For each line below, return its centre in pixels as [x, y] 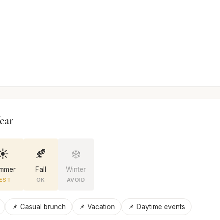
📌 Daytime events [156, 206]
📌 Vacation [97, 206]
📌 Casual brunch [39, 206]
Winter [76, 169]
